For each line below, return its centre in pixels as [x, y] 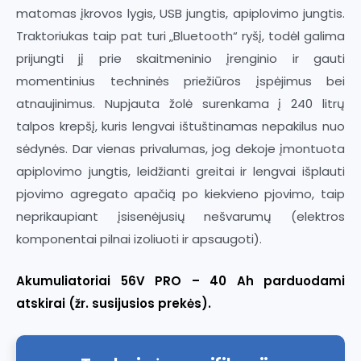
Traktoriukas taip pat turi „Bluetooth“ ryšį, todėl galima [180, 35]
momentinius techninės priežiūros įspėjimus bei [180, 81]
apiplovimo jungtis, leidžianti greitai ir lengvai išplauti [180, 171]
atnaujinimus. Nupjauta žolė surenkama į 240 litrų [180, 103]
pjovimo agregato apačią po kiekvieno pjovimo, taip [180, 193]
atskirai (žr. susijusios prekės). [114, 303]
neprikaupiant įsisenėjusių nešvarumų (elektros [180, 216]
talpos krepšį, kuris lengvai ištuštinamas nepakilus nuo [180, 126]
